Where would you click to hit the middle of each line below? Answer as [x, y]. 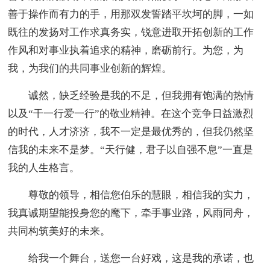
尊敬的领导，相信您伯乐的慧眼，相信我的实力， [141, 195]
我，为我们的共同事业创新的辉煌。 [90, 68]
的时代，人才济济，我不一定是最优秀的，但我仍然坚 [131, 131]
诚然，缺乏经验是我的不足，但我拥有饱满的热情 [141, 95]
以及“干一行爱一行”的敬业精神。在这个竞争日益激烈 [131, 113]
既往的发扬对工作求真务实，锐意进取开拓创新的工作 [131, 32]
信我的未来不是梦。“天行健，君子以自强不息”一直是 [131, 149]
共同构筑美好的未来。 [59, 231]
